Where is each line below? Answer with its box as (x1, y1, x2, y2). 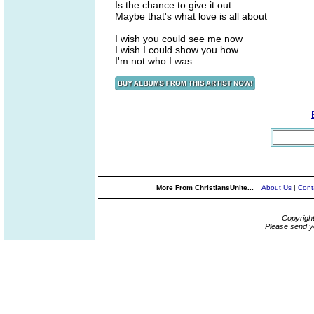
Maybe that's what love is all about (115, 11, 267, 22)
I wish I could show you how (115, 44, 238, 55)
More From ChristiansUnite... (156, 184, 256, 191)
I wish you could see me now (115, 33, 243, 44)
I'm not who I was (115, 55, 192, 67)
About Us (261, 184, 292, 191)
